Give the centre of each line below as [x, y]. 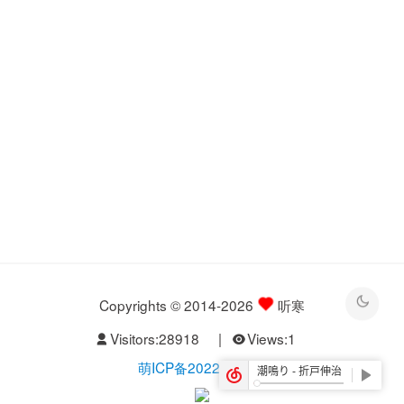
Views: [267, 339]
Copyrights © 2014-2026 [178, 304]
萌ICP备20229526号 [202, 367]
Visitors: [134, 339]
